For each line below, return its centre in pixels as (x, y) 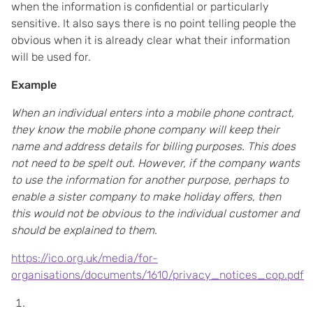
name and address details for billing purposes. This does (153, 146)
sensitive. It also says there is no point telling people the (154, 23)
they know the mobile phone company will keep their (145, 130)
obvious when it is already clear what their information (151, 40)
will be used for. (51, 57)
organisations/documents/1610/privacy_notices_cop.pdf (158, 275)
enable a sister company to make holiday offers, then (146, 197)
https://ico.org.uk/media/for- (85, 258)
